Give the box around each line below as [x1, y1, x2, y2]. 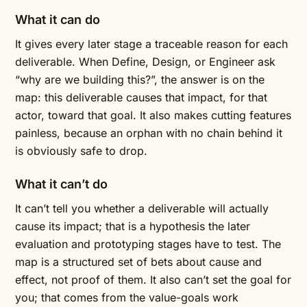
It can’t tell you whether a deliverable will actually [15, 201, 269, 216]
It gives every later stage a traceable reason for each [15, 37, 288, 51]
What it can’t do [15, 177, 108, 192]
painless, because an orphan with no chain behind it [15, 126, 282, 140]
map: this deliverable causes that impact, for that [15, 90, 267, 105]
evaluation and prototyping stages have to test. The [15, 237, 281, 251]
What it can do [15, 12, 100, 27]
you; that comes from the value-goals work [15, 291, 238, 305]
